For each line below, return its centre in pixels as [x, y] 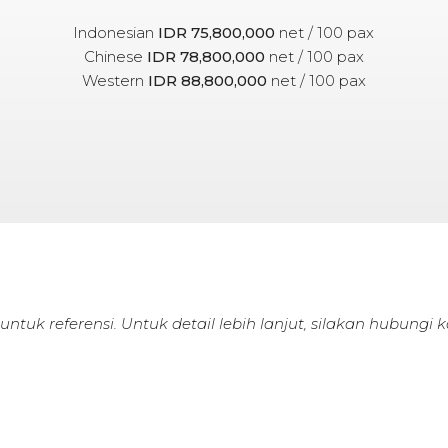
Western [114, 80]
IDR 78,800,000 [205, 56]
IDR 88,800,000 [207, 80]
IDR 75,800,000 [217, 32]
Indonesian [116, 32]
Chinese [115, 56]
